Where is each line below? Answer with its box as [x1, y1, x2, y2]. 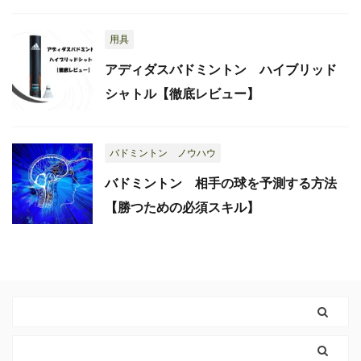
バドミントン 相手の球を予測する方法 [105, 176, 337, 190]
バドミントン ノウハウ [110, 147, 216, 159]
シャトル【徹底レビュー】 [105, 87, 259, 101]
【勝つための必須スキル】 [105, 201, 259, 214]
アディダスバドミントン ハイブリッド [105, 63, 337, 77]
